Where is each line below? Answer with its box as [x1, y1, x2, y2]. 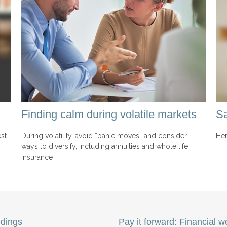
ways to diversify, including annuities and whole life [21, 142, 188, 150]
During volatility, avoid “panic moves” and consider [21, 131, 187, 140]
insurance [21, 153, 53, 161]
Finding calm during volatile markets [21, 107, 197, 121]
